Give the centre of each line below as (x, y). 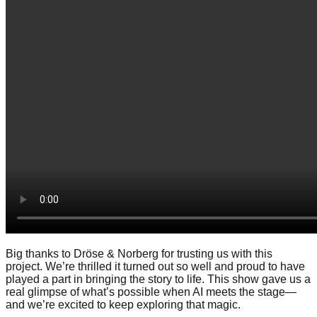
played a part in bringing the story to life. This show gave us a (158, 279)
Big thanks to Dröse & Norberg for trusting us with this (139, 253)
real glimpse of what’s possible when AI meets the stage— (151, 292)
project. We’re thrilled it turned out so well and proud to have (155, 266)
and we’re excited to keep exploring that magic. (123, 304)
